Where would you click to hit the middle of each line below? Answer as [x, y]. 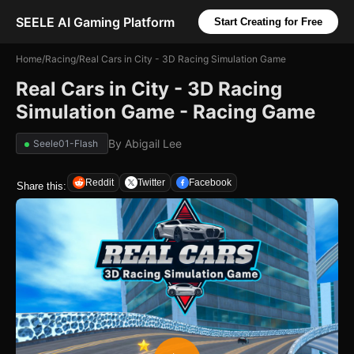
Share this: [41, 186]
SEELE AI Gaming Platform [95, 22]
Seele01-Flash [66, 143]
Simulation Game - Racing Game [166, 112]
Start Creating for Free [268, 22]
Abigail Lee [153, 143]
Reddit [100, 183]
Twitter [151, 183]
